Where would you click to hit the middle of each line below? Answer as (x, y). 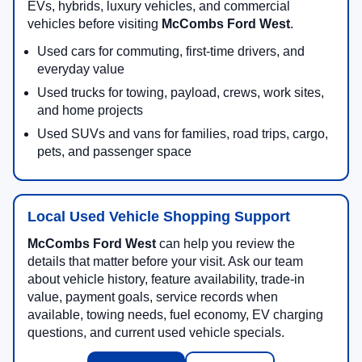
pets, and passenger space (114, 152)
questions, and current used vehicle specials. (156, 333)
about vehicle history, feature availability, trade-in (166, 280)
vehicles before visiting (95, 24)
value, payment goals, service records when (153, 297)
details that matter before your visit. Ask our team (165, 262)
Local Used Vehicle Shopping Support (159, 217)
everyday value (81, 69)
